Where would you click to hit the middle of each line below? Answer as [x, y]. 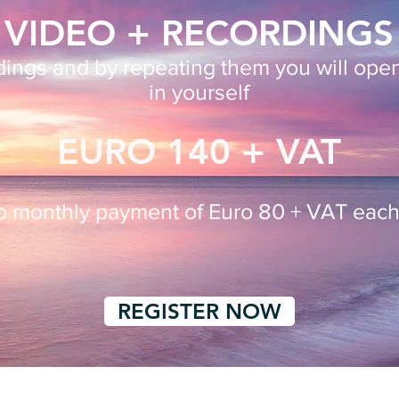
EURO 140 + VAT [199, 151]
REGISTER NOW [199, 311]
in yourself [199, 92]
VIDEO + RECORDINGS [199, 33]
